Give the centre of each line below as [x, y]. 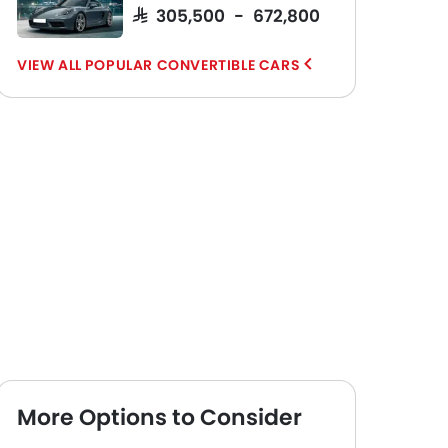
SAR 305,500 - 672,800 [226, 14]
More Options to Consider [159, 417]
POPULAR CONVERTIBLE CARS [192, 65]
